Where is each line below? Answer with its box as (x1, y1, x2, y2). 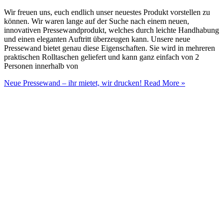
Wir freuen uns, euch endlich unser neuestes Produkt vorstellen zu (4, 8, 210, 17)
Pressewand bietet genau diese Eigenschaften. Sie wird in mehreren (4, 44, 215, 53)
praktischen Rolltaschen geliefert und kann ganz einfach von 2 (4, 53, 199, 62)
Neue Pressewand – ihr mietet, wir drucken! (4, 79, 142, 88)
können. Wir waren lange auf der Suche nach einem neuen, (4, 17, 189, 26)
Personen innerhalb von (4, 62, 78, 71)
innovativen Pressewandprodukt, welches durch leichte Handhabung (4, 26, 219, 35)
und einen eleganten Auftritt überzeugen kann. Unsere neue (4, 35, 190, 44)
